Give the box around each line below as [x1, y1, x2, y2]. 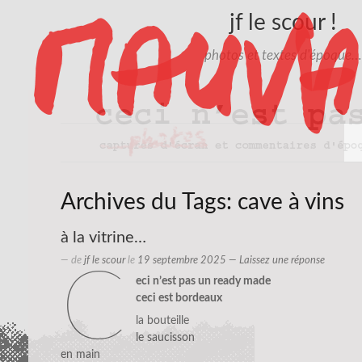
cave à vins [238, 190, 344, 213]
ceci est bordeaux [135, 293, 222, 305]
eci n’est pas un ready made [135, 276, 271, 288]
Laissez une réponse [239, 255, 325, 266]
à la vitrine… [61, 229, 146, 246]
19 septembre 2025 [137, 255, 226, 266]
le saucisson [135, 332, 195, 344]
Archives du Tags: [61, 190, 238, 213]
